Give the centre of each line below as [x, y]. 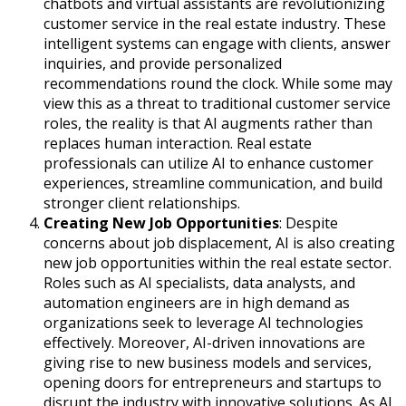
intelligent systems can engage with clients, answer [217, 43]
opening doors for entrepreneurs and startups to [213, 382]
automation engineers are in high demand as [197, 302]
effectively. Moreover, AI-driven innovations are [204, 342]
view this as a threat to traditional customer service [217, 103]
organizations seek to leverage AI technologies [203, 322]
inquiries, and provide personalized [163, 63]
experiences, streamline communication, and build [213, 183]
